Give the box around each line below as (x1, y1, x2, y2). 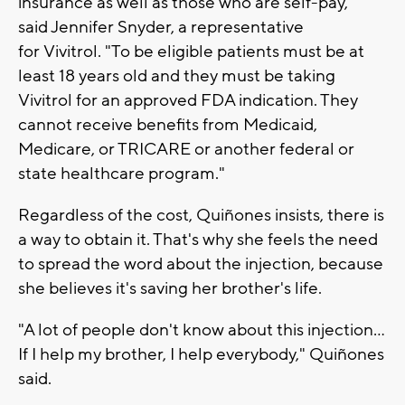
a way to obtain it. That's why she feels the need (18, 229, 378, 251)
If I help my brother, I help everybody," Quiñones (18, 344, 384, 366)
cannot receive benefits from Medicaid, (18, 114, 317, 137)
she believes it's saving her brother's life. (18, 278, 322, 300)
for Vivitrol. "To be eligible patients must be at (18, 41, 364, 63)
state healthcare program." (18, 163, 225, 185)
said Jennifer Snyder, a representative (18, 16, 304, 39)
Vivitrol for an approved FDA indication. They (18, 89, 358, 112)
